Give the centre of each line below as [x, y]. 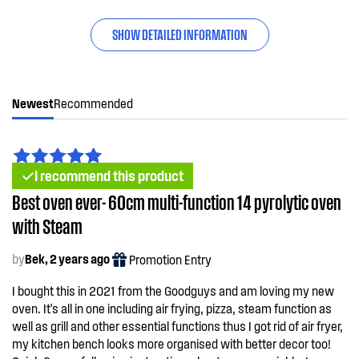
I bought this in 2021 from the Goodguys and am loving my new [173, 290]
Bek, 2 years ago [67, 258]
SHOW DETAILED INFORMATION [179, 34]
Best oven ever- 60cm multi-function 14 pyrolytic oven [177, 201]
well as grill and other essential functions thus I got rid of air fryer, [177, 326]
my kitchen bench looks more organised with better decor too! [171, 343]
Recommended [93, 103]
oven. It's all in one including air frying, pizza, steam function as [172, 308]
